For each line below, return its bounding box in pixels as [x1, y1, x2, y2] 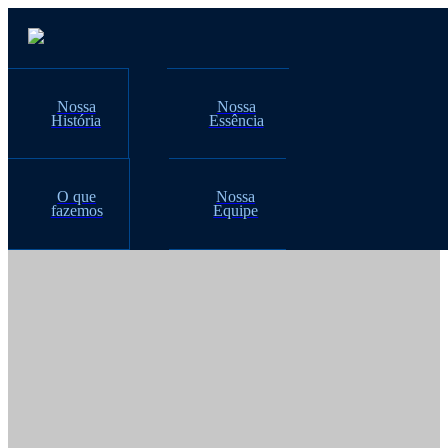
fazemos [50, 202, 103, 220]
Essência [208, 111, 264, 129]
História [51, 111, 102, 129]
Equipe [213, 202, 259, 220]
